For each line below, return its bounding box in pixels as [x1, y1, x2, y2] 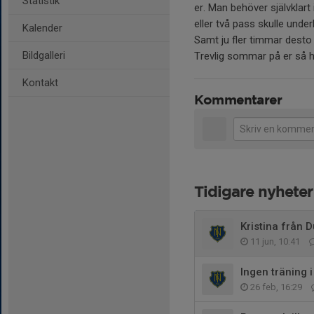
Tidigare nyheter [194, 186, 313, 200]
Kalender [22, 22, 62, 34]
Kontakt [22, 76, 58, 89]
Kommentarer [194, 95, 282, 107]
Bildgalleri [22, 49, 65, 62]
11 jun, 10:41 [248, 236, 302, 247]
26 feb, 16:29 [248, 282, 304, 292]
